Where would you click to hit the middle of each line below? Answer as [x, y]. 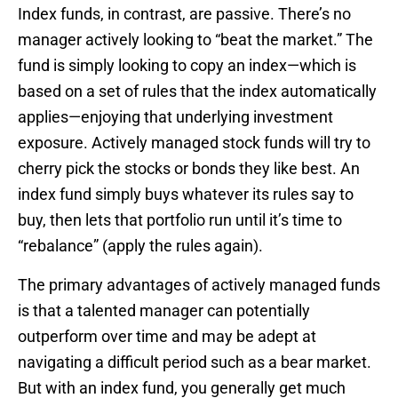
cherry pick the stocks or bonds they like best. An [189, 169]
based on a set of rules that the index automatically [197, 92]
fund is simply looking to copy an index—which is [187, 66]
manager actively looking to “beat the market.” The [195, 40]
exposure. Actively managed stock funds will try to [194, 143]
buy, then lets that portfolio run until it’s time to [180, 220]
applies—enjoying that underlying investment [175, 117]
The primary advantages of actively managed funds [199, 285]
